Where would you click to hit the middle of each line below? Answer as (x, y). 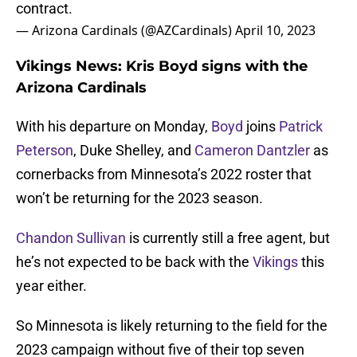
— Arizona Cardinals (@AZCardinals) (126, 31)
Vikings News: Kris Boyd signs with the (162, 67)
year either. (51, 286)
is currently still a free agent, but (228, 238)
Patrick (301, 127)
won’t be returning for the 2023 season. (139, 198)
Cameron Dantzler (252, 151)
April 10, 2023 (275, 31)
